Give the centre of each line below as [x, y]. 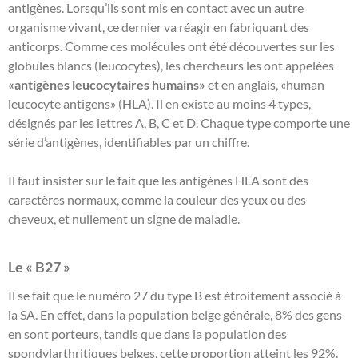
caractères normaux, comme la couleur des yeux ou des [157, 199]
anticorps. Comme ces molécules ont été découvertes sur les [171, 46]
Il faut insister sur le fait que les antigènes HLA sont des [158, 180]
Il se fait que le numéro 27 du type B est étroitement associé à [175, 295]
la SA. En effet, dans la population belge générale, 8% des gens [175, 314]
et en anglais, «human [265, 84]
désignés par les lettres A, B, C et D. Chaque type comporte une [179, 122]
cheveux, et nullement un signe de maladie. [124, 218]
